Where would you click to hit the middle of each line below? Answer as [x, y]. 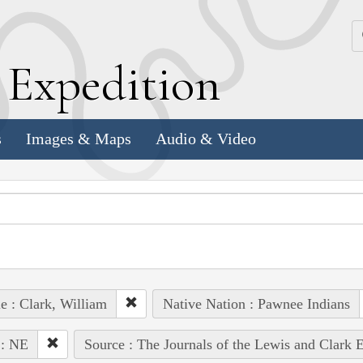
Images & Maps [79, 139]
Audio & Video [206, 139]
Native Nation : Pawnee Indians [256, 303]
